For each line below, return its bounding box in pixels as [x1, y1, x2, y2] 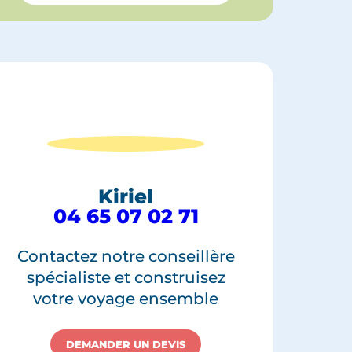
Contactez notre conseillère [16, 246, 235, 266]
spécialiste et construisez [26, 267, 225, 287]
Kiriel [98, 184, 154, 208]
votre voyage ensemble [33, 288, 219, 308]
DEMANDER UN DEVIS [66, 337, 186, 350]
